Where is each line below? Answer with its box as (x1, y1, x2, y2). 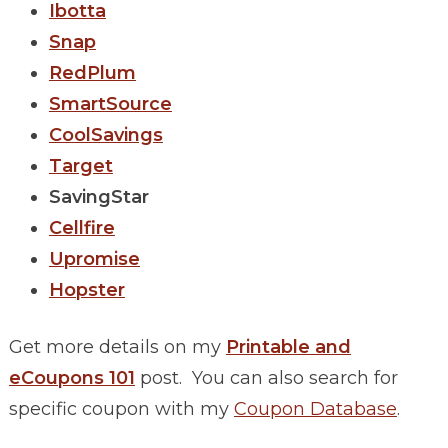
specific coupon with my (8, 398, 234, 421)
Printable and (225, 336, 351, 359)
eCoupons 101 (8, 367, 135, 390)
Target (48, 155, 113, 178)
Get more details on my (8, 336, 226, 359)
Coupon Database (233, 398, 397, 421)
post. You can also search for (139, 367, 398, 390)
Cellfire (48, 217, 115, 240)
